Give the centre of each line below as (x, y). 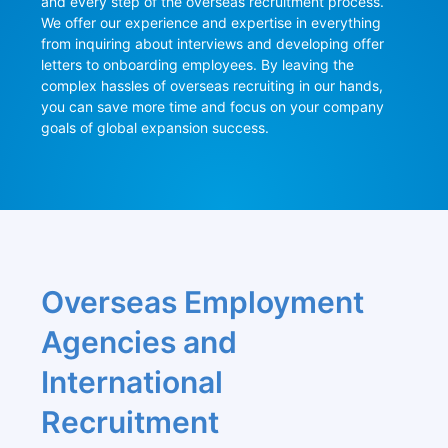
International (131, 382)
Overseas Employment (202, 302)
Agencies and (138, 342)
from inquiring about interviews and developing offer (212, 44)
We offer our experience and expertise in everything (210, 23)
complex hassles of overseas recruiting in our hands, (211, 86)
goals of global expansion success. (154, 128)
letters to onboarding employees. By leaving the (197, 65)
